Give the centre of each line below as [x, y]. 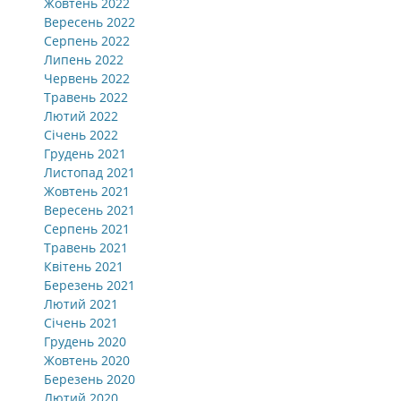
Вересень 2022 [90, 22]
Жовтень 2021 [87, 191]
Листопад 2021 [90, 172]
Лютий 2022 [81, 116]
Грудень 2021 [85, 154]
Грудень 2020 [85, 341]
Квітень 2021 [84, 266]
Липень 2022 [84, 60]
